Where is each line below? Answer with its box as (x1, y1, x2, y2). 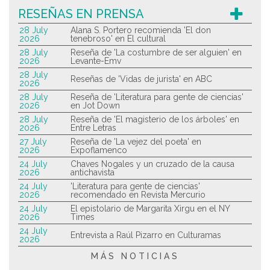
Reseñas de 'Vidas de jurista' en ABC (71, 74, 212, 84)
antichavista (71, 168, 115, 178)
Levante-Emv (71, 56, 121, 66)
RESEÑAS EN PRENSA (18, 7, 144, 22)
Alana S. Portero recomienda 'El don (71, 25, 211, 36)
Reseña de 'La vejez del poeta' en (71, 137, 201, 147)
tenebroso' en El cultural (71, 34, 166, 44)
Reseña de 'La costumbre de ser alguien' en (71, 48, 242, 58)
